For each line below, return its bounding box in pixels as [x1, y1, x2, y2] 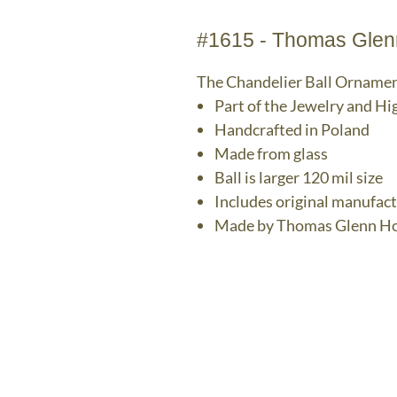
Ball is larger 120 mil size [214, 167, 383, 187]
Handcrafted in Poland [214, 120, 370, 139]
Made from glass [214, 144, 328, 163]
